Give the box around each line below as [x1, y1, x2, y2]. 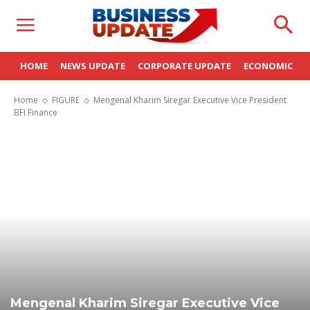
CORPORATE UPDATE [138, 60, 231, 72]
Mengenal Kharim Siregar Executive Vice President [93, 94, 286, 106]
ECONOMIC [244, 60, 293, 72]
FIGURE [52, 94, 80, 106]
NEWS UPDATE [60, 60, 125, 72]
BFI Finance [14, 107, 57, 118]
